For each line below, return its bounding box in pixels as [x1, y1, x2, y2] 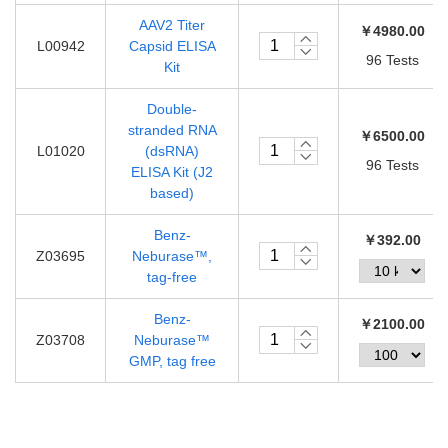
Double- [147, 100, 197, 117]
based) [150, 184, 194, 201]
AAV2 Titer [139, 16, 205, 33]
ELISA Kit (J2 [131, 163, 213, 180]
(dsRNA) [145, 142, 199, 159]
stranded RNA [127, 121, 217, 138]
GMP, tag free [128, 352, 216, 369]
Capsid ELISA [128, 37, 216, 54]
